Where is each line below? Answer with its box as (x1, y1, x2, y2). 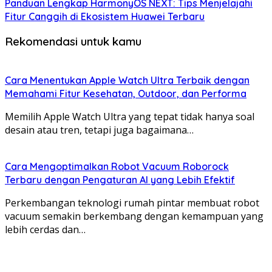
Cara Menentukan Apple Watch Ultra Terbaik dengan (5, 74, 250, 87)
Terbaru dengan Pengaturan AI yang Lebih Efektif (5, 174, 235, 186)
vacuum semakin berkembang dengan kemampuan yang (5, 209, 263, 223)
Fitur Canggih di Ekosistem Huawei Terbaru (5, 10, 205, 22)
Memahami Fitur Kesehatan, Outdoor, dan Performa (5, 87, 246, 100)
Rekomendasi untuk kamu (5, 34, 141, 49)
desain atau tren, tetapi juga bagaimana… (5, 123, 194, 137)
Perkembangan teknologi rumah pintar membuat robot (5, 196, 259, 210)
